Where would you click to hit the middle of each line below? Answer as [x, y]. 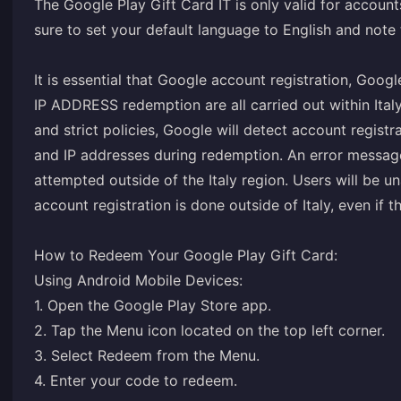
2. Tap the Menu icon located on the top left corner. [209, 330]
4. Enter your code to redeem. [136, 380]
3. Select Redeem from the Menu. [147, 355]
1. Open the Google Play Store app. [153, 305]
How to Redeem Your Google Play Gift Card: [186, 255]
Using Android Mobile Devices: [138, 280]
